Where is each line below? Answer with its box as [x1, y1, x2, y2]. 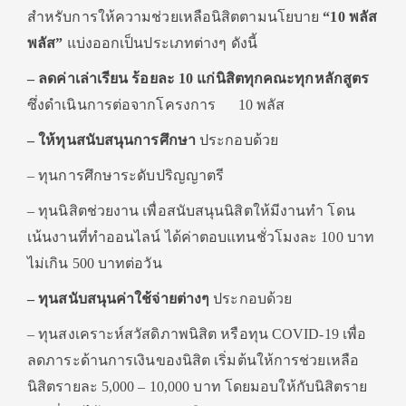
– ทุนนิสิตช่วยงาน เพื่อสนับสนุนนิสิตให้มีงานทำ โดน [27, 203, 355, 218]
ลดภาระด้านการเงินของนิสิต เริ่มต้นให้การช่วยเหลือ [27, 353, 359, 368]
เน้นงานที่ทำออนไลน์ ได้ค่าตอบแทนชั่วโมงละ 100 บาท [27, 229, 374, 245]
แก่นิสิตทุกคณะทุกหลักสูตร [197, 71, 370, 86]
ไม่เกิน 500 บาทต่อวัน [27, 256, 162, 271]
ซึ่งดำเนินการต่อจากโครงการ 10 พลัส [27, 97, 285, 112]
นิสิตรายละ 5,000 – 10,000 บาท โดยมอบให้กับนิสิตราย [27, 379, 368, 394]
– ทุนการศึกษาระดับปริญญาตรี [27, 168, 225, 183]
